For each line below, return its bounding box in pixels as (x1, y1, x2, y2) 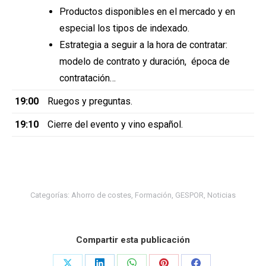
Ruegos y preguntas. (47, 95, 132, 107)
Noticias (207, 190, 236, 199)
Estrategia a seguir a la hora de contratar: (59, 39, 227, 50)
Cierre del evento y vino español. (47, 118, 183, 130)
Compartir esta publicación (76, 234, 190, 245)
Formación (135, 190, 172, 199)
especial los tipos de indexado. (59, 22, 189, 34)
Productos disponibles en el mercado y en (59, 5, 235, 17)
